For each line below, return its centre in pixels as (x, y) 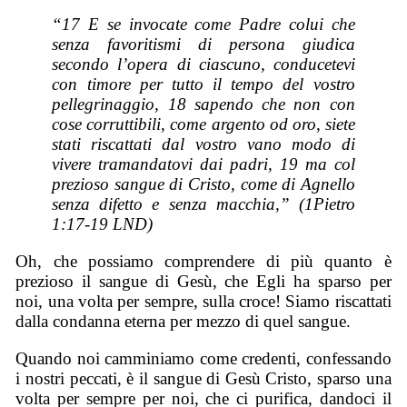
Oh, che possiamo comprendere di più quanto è (203, 261)
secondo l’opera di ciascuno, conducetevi (203, 65)
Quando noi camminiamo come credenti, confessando (203, 358)
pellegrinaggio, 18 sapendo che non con (203, 104)
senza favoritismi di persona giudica (203, 45)
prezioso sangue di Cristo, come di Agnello (203, 184)
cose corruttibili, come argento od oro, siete (203, 124)
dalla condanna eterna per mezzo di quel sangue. (184, 321)
